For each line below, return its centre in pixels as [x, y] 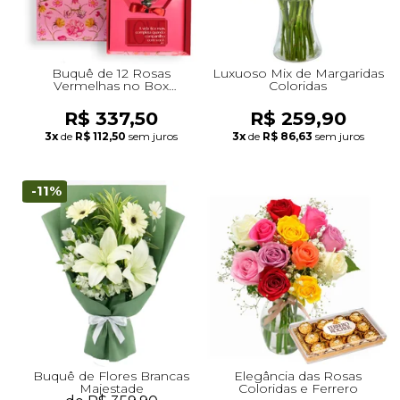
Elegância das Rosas [298, 375]
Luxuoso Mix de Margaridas [298, 73]
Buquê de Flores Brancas [111, 375]
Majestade [111, 388]
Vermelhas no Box [111, 85]
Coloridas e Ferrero [298, 388]
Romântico [111, 98]
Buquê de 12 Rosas [111, 73]
